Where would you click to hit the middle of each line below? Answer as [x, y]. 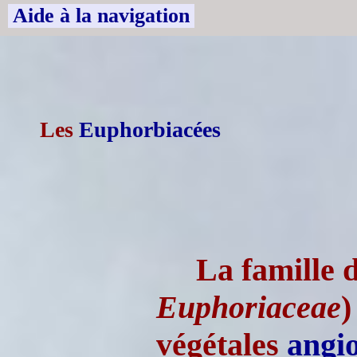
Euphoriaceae [249, 307]
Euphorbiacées [150, 129]
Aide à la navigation [101, 16]
